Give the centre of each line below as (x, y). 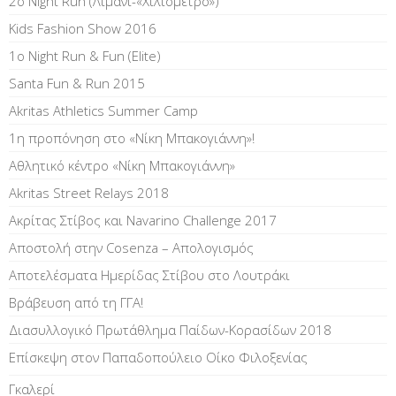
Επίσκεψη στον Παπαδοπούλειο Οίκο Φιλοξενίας (158, 357)
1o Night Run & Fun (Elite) (85, 56)
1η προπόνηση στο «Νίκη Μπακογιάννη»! (132, 138)
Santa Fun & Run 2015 (77, 83)
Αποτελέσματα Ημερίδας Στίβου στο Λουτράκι (149, 275)
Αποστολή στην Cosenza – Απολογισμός (131, 247)
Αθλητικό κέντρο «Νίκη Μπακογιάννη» (122, 165)
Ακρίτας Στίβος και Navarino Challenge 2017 (143, 220)
